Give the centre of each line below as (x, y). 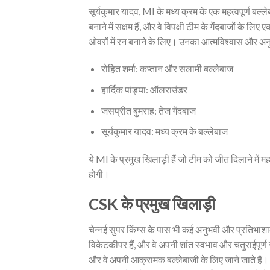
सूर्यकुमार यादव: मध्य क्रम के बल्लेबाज (164, 131)
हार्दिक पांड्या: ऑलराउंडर (144, 89)
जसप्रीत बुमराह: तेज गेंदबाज (148, 110)
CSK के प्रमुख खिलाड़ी (152, 203)
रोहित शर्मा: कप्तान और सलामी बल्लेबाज (167, 69)
